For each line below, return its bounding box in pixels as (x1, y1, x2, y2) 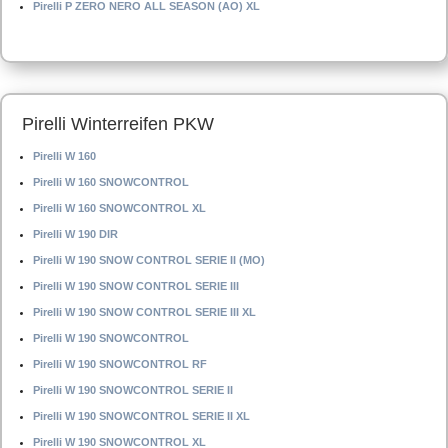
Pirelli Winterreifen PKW (22, 114, 214, 134)
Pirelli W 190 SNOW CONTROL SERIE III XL (33, 306, 256, 318)
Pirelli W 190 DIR (33, 228, 118, 240)
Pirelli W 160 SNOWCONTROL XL (33, 202, 206, 214)
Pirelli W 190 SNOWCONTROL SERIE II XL (33, 410, 250, 422)
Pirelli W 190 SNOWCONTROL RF (33, 358, 207, 370)
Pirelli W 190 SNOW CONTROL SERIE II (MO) (33, 254, 265, 266)
